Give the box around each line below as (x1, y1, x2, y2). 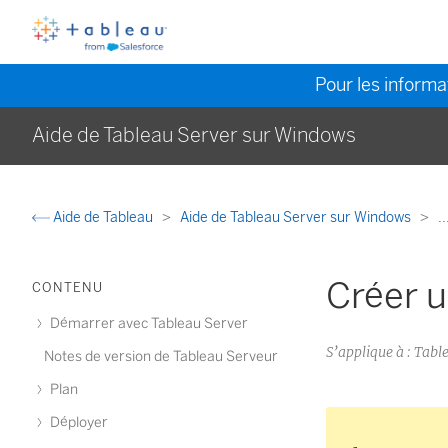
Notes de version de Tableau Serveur (44, 348, 278, 365)
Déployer (47, 414, 108, 431)
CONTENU (32, 280, 103, 295)
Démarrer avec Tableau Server (47, 315, 248, 332)
